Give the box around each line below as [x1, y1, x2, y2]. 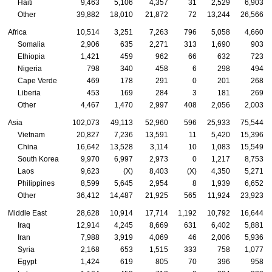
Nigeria [17, 64, 42, 73]
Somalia [17, 40, 45, 49]
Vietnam [17, 131, 45, 140]
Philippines [17, 179, 55, 188]
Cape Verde [17, 76, 57, 86]
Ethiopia [17, 52, 45, 61]
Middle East [8, 209, 47, 218]
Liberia [17, 89, 41, 98]
